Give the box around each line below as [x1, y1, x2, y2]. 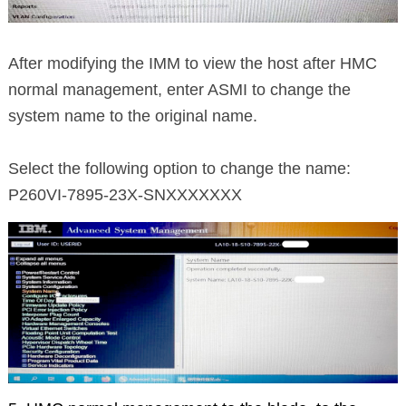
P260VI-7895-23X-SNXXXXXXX [7, 186, 242, 205]
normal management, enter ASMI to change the [7, 81, 351, 100]
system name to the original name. [7, 107, 257, 126]
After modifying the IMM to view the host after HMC [7, 54, 377, 73]
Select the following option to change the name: [7, 159, 351, 179]
